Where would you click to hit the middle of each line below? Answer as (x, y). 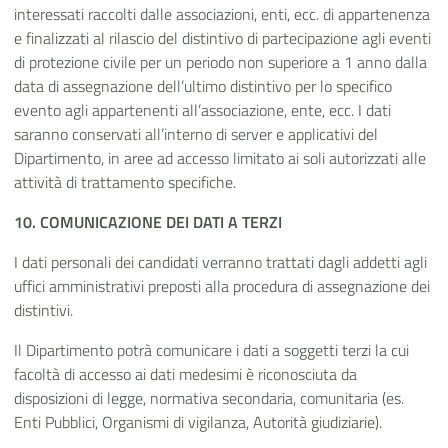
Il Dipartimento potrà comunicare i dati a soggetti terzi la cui (211, 350)
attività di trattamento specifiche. (125, 182)
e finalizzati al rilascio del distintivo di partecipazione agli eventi (222, 38)
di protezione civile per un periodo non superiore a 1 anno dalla (220, 62)
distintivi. (43, 310)
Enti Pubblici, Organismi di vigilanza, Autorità (162, 422)
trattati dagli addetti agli (344, 262)
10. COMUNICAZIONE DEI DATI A (128, 222)
